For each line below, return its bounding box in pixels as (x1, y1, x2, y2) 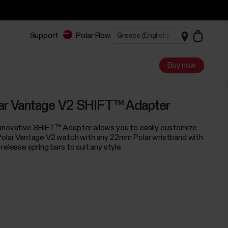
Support (30, 32, 58, 40)
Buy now (167, 61, 196, 69)
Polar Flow (76, 32, 110, 40)
